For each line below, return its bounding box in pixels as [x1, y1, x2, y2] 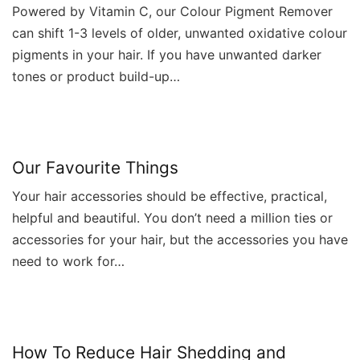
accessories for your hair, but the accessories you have [12, 231, 348, 247]
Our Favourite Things [12, 157, 178, 178]
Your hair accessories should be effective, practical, [12, 187, 327, 204]
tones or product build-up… [12, 67, 180, 84]
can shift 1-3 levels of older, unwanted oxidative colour [12, 24, 347, 41]
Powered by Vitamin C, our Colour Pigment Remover [12, 2, 333, 19]
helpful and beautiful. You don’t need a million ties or [12, 209, 333, 226]
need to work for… [12, 252, 125, 269]
